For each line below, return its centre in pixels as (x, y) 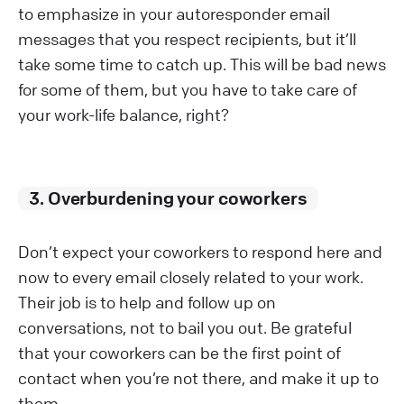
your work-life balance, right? (124, 114)
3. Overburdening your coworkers (168, 197)
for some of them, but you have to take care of (188, 89)
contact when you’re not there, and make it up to (198, 377)
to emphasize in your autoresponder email (174, 13)
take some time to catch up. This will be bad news (202, 64)
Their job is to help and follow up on (147, 302)
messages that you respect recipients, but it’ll (187, 38)
